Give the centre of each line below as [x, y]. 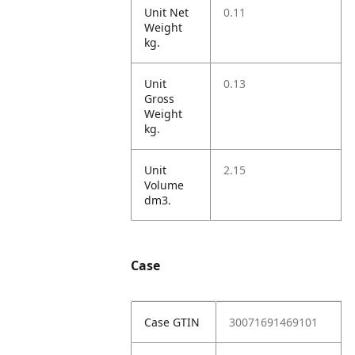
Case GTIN [172, 322]
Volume [164, 185]
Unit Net [167, 12]
